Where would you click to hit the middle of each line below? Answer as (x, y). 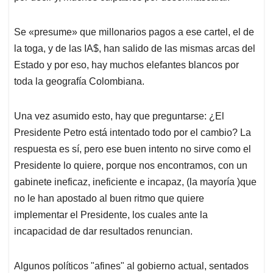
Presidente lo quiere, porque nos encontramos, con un (131, 166)
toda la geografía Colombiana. (79, 82)
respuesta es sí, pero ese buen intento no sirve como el (133, 149)
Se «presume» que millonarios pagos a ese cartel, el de (134, 32)
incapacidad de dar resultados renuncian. (103, 232)
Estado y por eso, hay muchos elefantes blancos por (126, 65)
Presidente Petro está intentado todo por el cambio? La (133, 133)
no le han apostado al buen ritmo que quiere (109, 199)
